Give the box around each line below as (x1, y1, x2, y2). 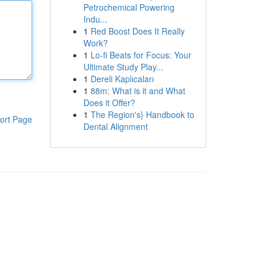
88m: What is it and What (90, 85, 185, 97)
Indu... (83, 13, 107, 25)
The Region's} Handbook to (90, 108, 194, 120)
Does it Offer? (83, 97, 135, 108)
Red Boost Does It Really (90, 25, 185, 37)
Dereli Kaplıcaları (90, 73, 154, 85)
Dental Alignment (83, 120, 148, 132)
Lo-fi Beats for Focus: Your (90, 49, 191, 61)
